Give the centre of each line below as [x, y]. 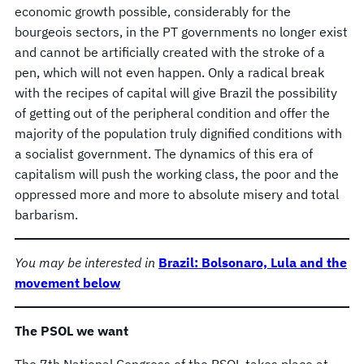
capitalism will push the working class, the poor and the [177, 174]
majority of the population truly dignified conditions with [178, 134]
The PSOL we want [71, 331]
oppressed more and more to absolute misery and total [177, 195]
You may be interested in [85, 263]
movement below [67, 283]
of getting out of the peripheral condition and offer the [172, 113]
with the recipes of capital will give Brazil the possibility [176, 93]
